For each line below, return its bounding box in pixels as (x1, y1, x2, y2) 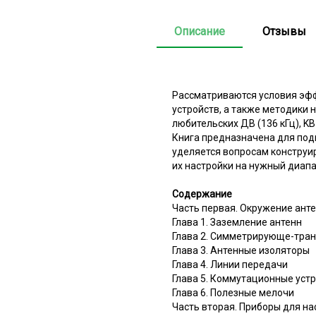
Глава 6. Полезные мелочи (172, 286, 294, 298)
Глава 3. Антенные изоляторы (172, 244, 310, 256)
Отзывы (262, 24, 306, 38)
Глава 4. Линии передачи (172, 258, 288, 270)
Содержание (172, 188, 232, 200)
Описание (174, 24, 225, 38)
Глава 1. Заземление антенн (172, 216, 302, 228)
